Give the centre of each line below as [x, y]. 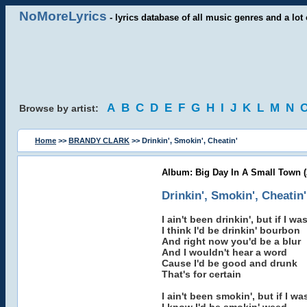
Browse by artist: [63, 108]
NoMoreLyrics [63, 16]
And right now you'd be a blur [231, 241]
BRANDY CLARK [99, 140]
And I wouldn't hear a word [224, 252]
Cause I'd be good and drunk [229, 263]
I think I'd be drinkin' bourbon [231, 230]
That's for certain [201, 274]
